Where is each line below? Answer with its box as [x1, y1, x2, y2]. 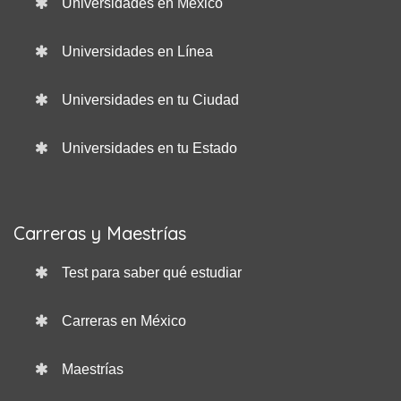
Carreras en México [62, 313, 187, 328]
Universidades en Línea [62, 44, 214, 59]
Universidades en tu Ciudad [62, 92, 240, 107]
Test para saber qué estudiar [62, 265, 243, 280]
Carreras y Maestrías [13, 222, 186, 244]
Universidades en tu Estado [62, 141, 238, 156]
